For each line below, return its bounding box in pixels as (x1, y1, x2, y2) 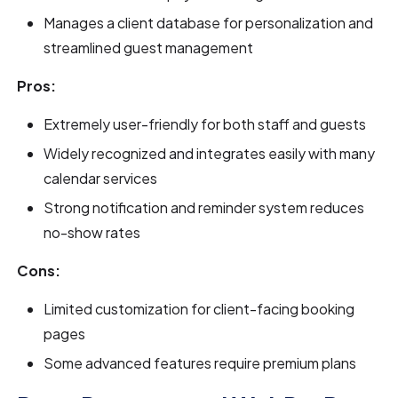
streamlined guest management (44, 37, 254, 57)
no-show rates (44, 222, 141, 242)
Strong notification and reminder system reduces (44, 197, 365, 217)
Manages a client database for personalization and (44, 12, 374, 32)
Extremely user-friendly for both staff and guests (44, 114, 367, 133)
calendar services (44, 168, 158, 187)
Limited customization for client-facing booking (44, 298, 355, 318)
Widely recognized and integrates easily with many (44, 143, 376, 163)
